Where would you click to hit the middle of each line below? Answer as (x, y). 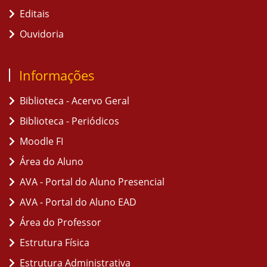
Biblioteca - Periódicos (69, 121)
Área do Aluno (52, 162)
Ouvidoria (42, 34)
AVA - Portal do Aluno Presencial (92, 182)
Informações (57, 75)
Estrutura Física (55, 243)
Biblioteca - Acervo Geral (74, 101)
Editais (35, 14)
